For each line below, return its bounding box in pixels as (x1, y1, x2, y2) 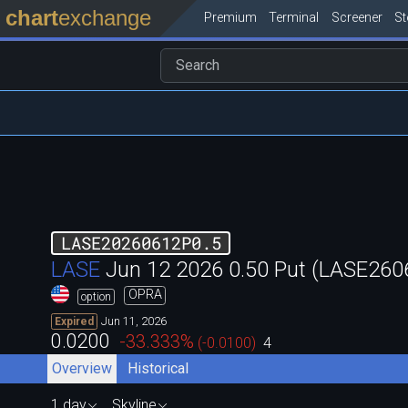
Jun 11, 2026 (101, 313, 167, 328)
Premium (203, 9, 257, 25)
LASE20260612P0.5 (60, 230, 221, 254)
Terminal (269, 9, 320, 25)
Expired (55, 314, 94, 328)
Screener (331, 9, 382, 25)
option (81, 290, 111, 303)
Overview (51, 359, 112, 377)
